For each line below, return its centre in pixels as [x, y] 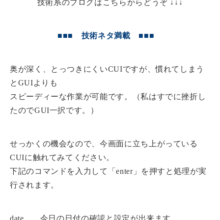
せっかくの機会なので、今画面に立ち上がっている [104, 144]
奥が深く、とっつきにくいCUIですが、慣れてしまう [107, 69]
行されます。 [34, 185]
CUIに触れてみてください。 [62, 157]
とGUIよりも [34, 83]
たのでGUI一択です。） [54, 110]
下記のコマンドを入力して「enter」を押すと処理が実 [108, 171]
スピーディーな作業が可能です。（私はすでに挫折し [108, 96]
